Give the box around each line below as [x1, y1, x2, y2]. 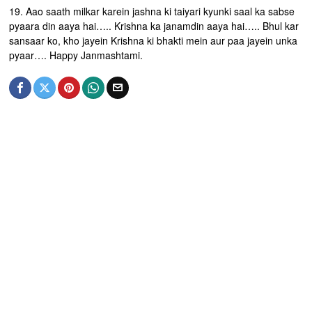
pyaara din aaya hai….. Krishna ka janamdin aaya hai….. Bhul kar [9, 19, 299, 33]
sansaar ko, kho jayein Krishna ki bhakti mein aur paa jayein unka [9, 33, 298, 47]
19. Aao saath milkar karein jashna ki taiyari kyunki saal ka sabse [9, 4, 295, 18]
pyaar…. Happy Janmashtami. [9, 48, 143, 62]
